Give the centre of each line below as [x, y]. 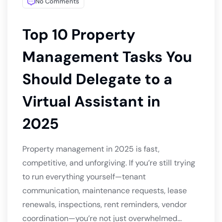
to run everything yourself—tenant [84, 177]
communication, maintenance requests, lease [105, 191]
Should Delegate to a [97, 79]
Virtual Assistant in [91, 102]
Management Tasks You [107, 57]
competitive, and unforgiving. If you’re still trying [109, 163]
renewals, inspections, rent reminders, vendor [105, 205]
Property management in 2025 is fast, [91, 149]
